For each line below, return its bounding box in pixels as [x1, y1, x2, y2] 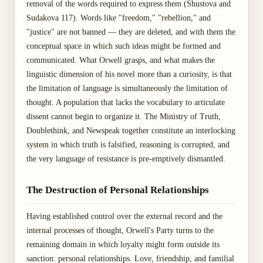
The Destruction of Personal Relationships [26, 184, 209, 195]
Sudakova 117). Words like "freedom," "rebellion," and [26, 14, 211, 22]
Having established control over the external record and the [26, 212, 222, 221]
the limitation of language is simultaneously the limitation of [26, 84, 228, 93]
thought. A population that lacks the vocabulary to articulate [26, 98, 225, 107]
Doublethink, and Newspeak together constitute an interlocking [26, 126, 235, 135]
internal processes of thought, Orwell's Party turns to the [26, 226, 214, 235]
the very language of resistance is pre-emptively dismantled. [26, 154, 225, 163]
